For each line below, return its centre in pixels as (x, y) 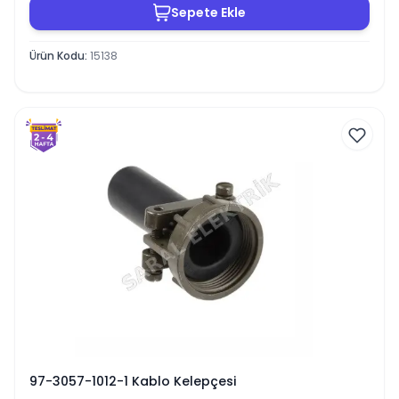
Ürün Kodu (57, 55)
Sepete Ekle (208, 12)
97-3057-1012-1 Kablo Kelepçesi (133, 381)
